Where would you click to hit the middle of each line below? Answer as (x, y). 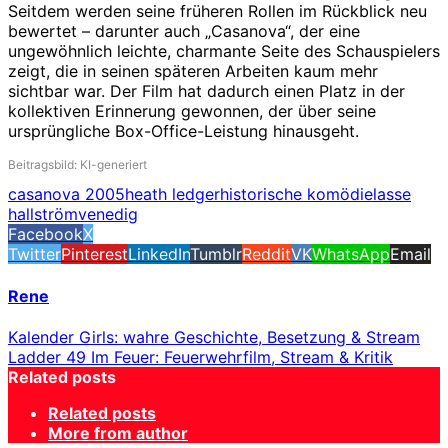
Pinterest (94, 254)
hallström (43, 214)
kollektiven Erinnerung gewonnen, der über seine (192, 111)
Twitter (34, 254)
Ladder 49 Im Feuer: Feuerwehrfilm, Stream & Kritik (200, 356)
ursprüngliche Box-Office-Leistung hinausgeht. (183, 131)
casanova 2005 (66, 194)
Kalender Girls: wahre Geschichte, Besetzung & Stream (214, 336)
